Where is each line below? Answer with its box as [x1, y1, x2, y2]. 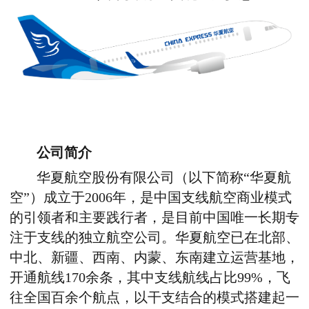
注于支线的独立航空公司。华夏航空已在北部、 [10, 230, 299, 246]
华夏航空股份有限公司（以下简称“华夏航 [37, 170, 292, 186]
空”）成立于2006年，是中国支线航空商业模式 [10, 190, 292, 206]
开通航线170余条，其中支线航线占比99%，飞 [10, 270, 290, 286]
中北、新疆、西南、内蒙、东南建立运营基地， [10, 250, 299, 266]
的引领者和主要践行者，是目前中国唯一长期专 [10, 210, 299, 226]
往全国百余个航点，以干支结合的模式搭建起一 [10, 290, 299, 306]
